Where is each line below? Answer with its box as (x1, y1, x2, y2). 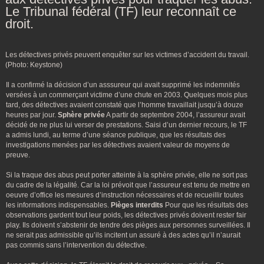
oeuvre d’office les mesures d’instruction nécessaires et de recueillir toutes (6, 191, 243, 199)
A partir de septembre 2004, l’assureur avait (105, 111, 245, 119)
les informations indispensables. (6, 201, 111, 209)
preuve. (6, 151, 30, 159)
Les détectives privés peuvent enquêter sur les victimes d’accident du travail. (5, 51, 249, 59)
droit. (5, 16, 34, 31)
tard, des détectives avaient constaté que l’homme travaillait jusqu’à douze (6, 101, 243, 109)
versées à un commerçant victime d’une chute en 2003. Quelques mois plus (6, 91, 247, 99)
